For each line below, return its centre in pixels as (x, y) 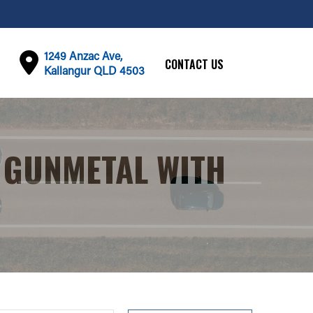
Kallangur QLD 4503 (94, 70)
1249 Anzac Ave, (83, 56)
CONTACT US (194, 64)
